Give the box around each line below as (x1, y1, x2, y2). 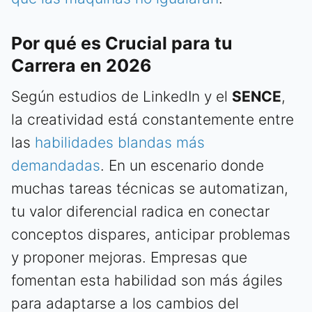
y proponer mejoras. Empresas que (11, 249, 247, 267)
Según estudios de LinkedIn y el (11, 88, 232, 106)
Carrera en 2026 (11, 55, 152, 77)
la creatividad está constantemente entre (11, 111, 294, 129)
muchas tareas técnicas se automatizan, (11, 180, 288, 198)
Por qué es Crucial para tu (11, 33, 233, 54)
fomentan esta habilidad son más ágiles (11, 272, 283, 290)
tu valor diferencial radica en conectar (11, 203, 270, 221)
